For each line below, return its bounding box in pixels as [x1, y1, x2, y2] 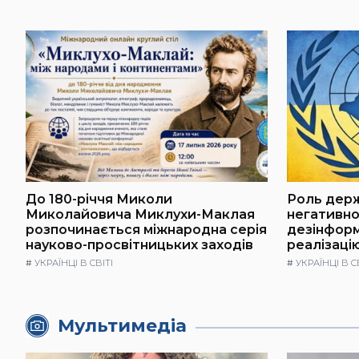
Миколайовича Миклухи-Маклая [26, 206, 255, 222]
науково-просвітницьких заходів [26, 236, 253, 252]
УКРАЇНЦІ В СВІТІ [34, 257, 113, 269]
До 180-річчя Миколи [26, 191, 172, 207]
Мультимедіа [58, 314, 188, 337]
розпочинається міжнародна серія [26, 221, 267, 237]
